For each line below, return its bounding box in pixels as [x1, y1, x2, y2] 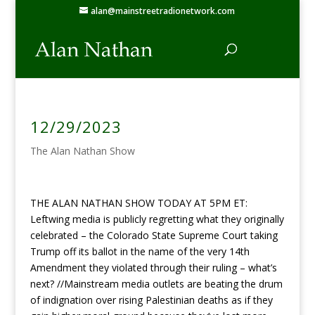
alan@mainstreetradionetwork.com [91, 5, 236, 17]
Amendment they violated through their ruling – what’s [30, 261, 277, 274]
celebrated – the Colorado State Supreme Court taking [30, 229, 278, 242]
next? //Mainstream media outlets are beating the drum [30, 277, 283, 290]
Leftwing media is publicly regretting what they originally [30, 212, 284, 226]
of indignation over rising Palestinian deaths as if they [30, 293, 273, 307]
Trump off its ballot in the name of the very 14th [30, 245, 250, 258]
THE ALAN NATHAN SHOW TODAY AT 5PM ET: [30, 196, 247, 210]
